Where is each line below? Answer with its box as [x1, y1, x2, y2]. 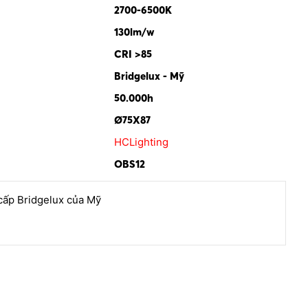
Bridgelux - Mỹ [114, 69, 184, 83]
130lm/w [114, 25, 154, 39]
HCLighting [114, 135, 168, 149]
